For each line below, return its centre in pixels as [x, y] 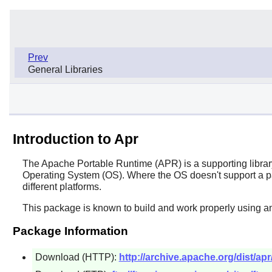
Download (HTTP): [77, 257]
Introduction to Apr [75, 139]
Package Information [70, 231]
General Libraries [65, 69]
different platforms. [62, 186]
